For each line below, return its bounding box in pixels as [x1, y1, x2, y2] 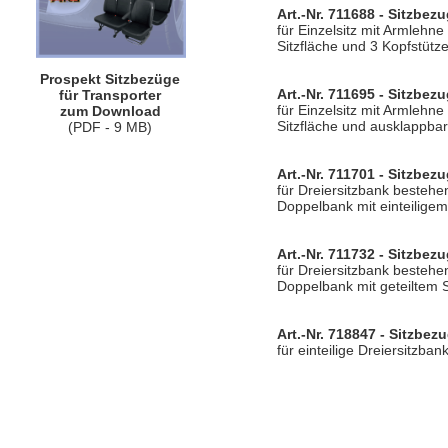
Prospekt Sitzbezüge [40, 71, 180, 87]
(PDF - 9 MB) [68, 119, 152, 135]
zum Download [59, 103, 161, 119]
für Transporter [59, 87, 161, 103]
